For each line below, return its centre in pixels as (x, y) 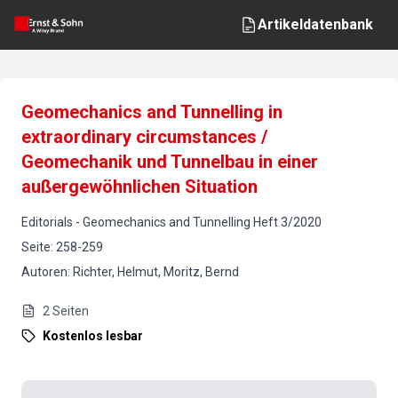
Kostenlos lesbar (93, 336)
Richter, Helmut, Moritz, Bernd (156, 272)
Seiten (71, 311)
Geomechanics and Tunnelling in (152, 112)
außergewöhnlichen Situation (139, 187)
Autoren (44, 272)
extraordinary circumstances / (144, 137)
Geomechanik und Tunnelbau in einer (170, 162)
